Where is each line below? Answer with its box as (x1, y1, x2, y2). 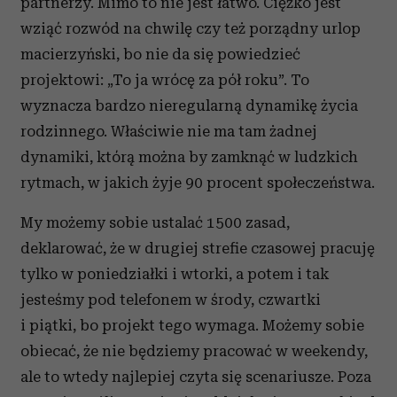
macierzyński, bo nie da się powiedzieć (20, 45, 300, 63)
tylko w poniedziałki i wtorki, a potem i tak (20, 265, 329, 283)
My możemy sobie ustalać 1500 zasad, (20, 214, 290, 231)
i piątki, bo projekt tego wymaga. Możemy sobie (20, 316, 364, 334)
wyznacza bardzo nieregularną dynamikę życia (20, 97, 358, 114)
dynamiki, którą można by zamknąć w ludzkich (20, 148, 358, 166)
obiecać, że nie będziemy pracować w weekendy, (20, 342, 368, 360)
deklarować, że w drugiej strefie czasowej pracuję (20, 239, 375, 257)
